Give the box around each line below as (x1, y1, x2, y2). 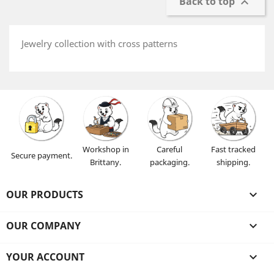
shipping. (216, 157, 250, 168)
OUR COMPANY (6, 219, 81, 232)
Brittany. (90, 157, 121, 168)
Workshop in (82, 144, 129, 155)
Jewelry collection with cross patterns (21, 37, 177, 50)
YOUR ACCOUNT (6, 250, 84, 264)
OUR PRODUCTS (6, 188, 83, 201)
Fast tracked (210, 144, 256, 155)
